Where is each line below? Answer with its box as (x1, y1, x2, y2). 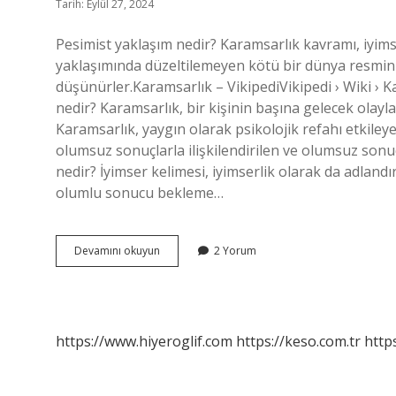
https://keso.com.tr (236, 331, 361, 351)
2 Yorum (214, 243, 256, 258)
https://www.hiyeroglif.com (56, 331, 232, 351)
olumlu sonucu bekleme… (56, 183, 224, 202)
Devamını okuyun (74, 243, 160, 258)
